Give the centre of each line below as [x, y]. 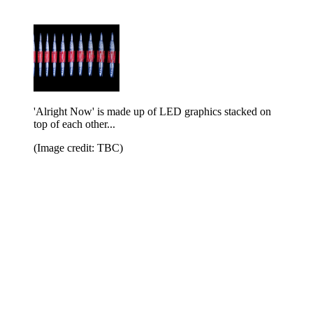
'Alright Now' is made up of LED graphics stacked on [152, 111]
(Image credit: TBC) [78, 147]
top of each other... [74, 124]
